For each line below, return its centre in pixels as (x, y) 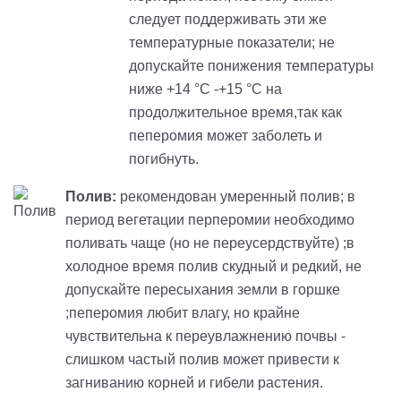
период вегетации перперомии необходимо (210, 219)
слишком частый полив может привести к (202, 359)
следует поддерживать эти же (228, 19)
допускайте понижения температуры (252, 65)
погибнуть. (164, 158)
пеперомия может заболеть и (226, 135)
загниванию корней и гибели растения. (196, 382)
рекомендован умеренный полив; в (236, 196)
